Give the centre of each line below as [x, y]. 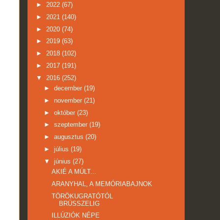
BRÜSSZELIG [80, 203]
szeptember [71, 125]
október [65, 112]
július [62, 149]
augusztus [69, 137]
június [63, 161]
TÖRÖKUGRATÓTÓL [82, 196]
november [69, 100]
